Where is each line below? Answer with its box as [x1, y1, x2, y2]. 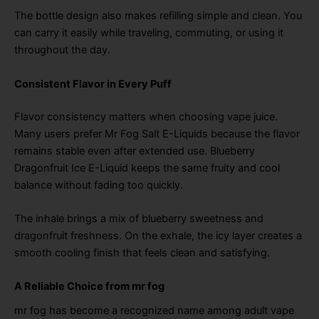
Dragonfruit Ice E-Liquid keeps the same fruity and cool [14, 161, 280, 174]
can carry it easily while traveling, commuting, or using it [14, 26, 283, 40]
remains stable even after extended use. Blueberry [14, 144, 255, 157]
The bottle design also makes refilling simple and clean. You [14, 9, 302, 23]
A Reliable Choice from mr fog [14, 280, 164, 293]
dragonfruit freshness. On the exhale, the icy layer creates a [14, 229, 302, 242]
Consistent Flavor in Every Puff [14, 77, 172, 90]
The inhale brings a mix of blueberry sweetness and [14, 211, 263, 225]
